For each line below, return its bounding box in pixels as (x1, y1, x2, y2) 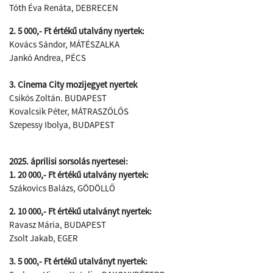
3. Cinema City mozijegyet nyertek (9, 79, 137, 90)
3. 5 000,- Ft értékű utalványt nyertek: (9, 255, 147, 267)
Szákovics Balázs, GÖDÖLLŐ (9, 182, 115, 194)
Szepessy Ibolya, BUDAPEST (9, 119, 115, 130)
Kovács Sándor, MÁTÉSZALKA (9, 38, 119, 50)
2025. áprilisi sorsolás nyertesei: (9, 155, 130, 167)
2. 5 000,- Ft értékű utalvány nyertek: (9, 25, 144, 37)
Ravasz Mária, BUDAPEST (9, 219, 106, 230)
